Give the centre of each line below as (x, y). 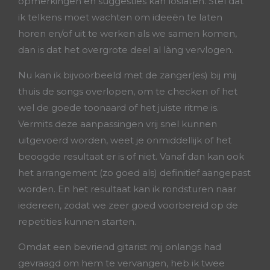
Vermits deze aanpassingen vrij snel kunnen (118, 124)
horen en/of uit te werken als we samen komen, (127, 33)
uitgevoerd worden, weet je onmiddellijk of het (125, 140)
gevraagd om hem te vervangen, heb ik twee (121, 263)
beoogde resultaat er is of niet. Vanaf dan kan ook (131, 156)
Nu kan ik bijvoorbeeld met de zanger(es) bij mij (127, 75)
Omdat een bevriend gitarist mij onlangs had (120, 247)
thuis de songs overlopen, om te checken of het (128, 91)
